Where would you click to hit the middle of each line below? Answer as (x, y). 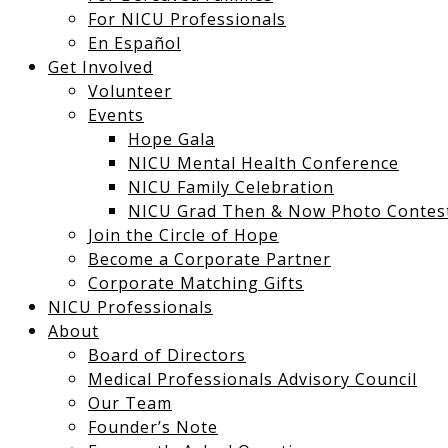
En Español (134, 43)
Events (116, 115)
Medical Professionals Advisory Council (252, 379)
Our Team (130, 403)
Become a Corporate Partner (209, 259)
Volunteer (130, 91)
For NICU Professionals (187, 19)
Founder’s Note (153, 427)
